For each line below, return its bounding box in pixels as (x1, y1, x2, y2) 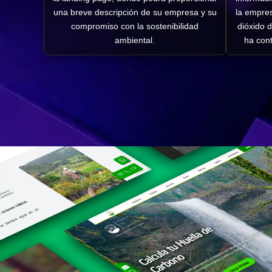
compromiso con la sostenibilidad (71, 21, 199, 31)
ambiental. (115, 35, 155, 45)
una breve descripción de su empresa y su (53, 7, 217, 17)
